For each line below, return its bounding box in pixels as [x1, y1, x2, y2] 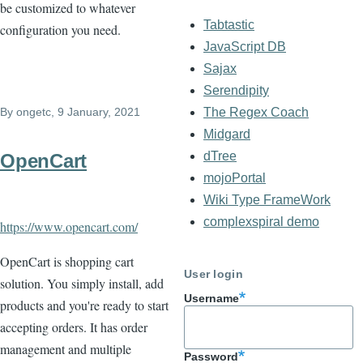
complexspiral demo [203, 214, 319, 228]
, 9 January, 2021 [51, 105, 140, 118]
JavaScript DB [203, 39, 286, 53]
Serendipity [203, 83, 269, 97]
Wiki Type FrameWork [203, 192, 331, 207]
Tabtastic [203, 17, 254, 32]
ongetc [16, 105, 51, 118]
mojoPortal [203, 170, 266, 185]
